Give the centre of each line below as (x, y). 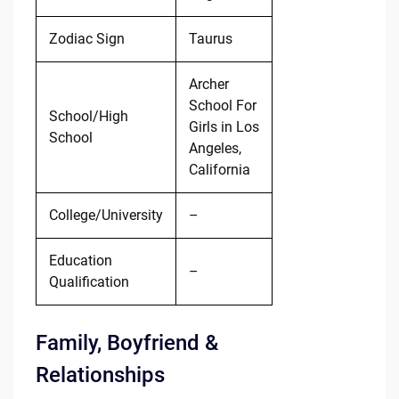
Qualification (89, 282)
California (219, 170)
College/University (106, 216)
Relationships (100, 375)
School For (222, 106)
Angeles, (215, 149)
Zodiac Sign (86, 39)
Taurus (210, 39)
